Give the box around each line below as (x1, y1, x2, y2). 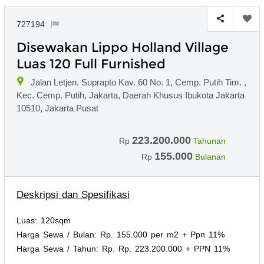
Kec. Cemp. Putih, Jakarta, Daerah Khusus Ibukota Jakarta (16, 90, 245, 100)
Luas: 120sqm (16, 215, 71, 225)
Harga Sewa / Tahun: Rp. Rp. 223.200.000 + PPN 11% (16, 243, 230, 253)
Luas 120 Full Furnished (16, 55, 166, 72)
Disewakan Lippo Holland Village (16, 39, 229, 55)
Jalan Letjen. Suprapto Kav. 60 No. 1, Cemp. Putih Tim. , (31, 77, 246, 87)
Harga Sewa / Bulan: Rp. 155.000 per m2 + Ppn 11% (16, 229, 225, 239)
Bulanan (195, 151, 226, 161)
